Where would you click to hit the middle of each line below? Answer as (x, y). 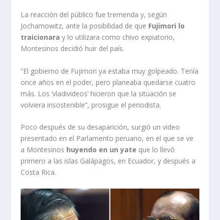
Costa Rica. (39, 172)
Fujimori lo (167, 26)
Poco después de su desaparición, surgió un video (100, 127)
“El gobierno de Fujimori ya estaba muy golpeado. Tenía (110, 71)
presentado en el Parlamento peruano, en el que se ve (107, 138)
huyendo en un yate (102, 149)
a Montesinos (44, 149)
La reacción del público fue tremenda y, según (94, 15)
